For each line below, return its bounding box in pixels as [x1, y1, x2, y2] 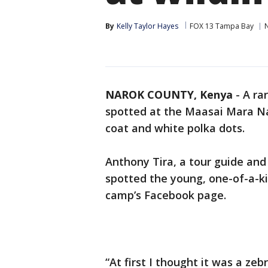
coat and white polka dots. [105, 121, 245, 135]
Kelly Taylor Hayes [117, 21, 178, 31]
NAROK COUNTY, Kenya [105, 87, 233, 102]
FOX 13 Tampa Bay [190, 21, 254, 31]
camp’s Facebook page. [105, 188, 226, 202]
